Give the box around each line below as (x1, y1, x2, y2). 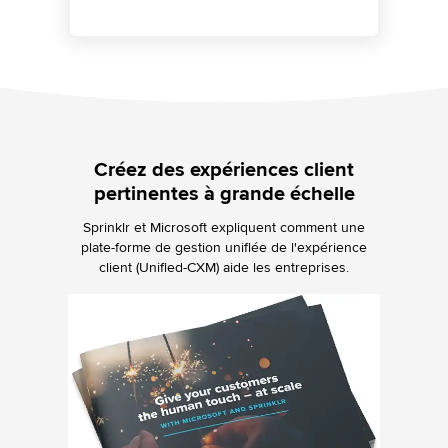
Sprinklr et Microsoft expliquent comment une (83, 219, 365, 236)
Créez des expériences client (94, 158, 354, 182)
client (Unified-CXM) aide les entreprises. (99, 259, 349, 276)
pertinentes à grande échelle (93, 182, 355, 206)
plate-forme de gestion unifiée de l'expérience (81, 239, 367, 256)
